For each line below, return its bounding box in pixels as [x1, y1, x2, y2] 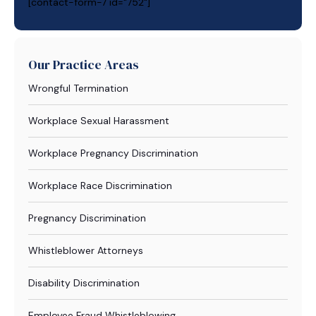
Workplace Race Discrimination [28, 179, 172, 192]
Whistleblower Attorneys [28, 244, 143, 257]
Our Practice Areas [28, 56, 139, 73]
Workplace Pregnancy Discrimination [28, 147, 198, 159]
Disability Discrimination [28, 276, 140, 289]
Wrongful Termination [28, 82, 128, 95]
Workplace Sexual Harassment [28, 114, 169, 127]
